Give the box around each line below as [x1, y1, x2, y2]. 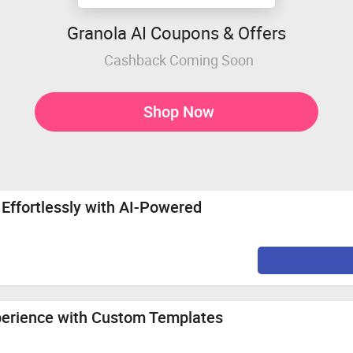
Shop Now [143, 100, 214, 122]
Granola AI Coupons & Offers [67, 21, 286, 44]
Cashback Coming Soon [103, 50, 254, 69]
